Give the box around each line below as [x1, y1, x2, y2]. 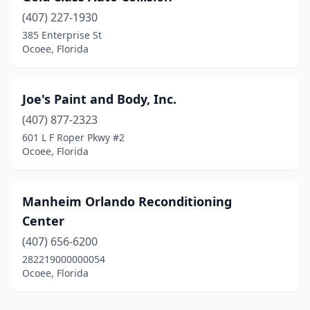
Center [22, 212, 64, 229]
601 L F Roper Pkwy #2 [22, 131, 125, 144]
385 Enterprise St [22, 28, 102, 42]
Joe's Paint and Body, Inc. [22, 91, 176, 107]
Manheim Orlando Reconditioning [22, 193, 232, 210]
